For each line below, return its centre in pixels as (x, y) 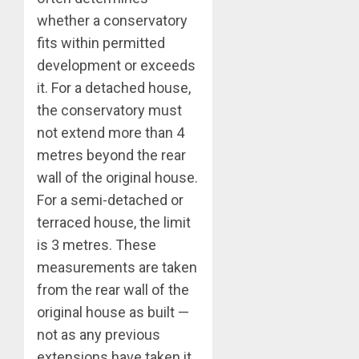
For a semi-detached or (110, 200)
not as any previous (99, 335)
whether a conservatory (112, 21)
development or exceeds (116, 66)
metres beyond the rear (111, 155)
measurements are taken (117, 268)
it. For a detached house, (114, 88)
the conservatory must (109, 111)
